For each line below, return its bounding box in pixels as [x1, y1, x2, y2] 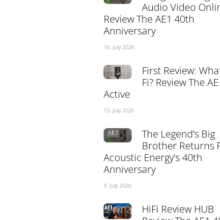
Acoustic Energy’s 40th [103, 151, 202, 165]
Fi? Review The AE [141, 76, 219, 89]
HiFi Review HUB [141, 202, 214, 216]
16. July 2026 [103, 43, 134, 51]
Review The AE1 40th [103, 12, 194, 26]
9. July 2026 [103, 182, 131, 190]
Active [103, 87, 130, 101]
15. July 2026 [103, 107, 134, 114]
